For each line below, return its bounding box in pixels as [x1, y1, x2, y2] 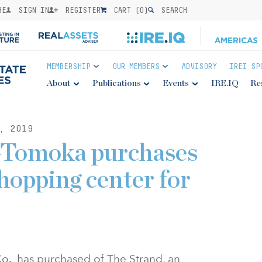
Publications [92, 79, 141, 88]
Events [163, 79, 189, 88]
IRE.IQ [211, 79, 239, 88]
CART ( [109, 5, 140, 15]
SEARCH [157, 5, 187, 15]
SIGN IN [14, 5, 49, 15]
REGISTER [61, 5, 101, 15]
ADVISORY [181, 61, 218, 71]
